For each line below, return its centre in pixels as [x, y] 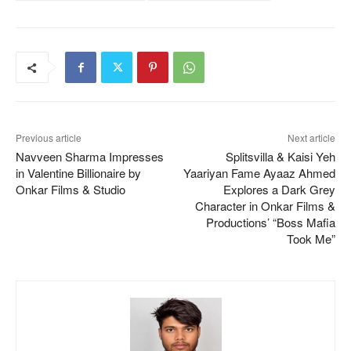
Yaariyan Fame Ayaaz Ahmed [259, 173]
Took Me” [311, 239]
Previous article [49, 138]
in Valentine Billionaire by [78, 173]
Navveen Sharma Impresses [90, 157]
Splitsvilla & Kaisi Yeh [280, 157]
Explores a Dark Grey [279, 190]
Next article [311, 138]
